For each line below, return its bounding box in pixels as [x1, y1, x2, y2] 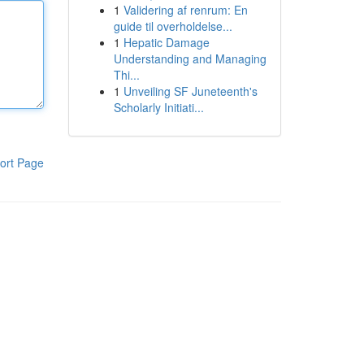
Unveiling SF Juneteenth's [123, 83, 258, 99]
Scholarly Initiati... [113, 99, 204, 115]
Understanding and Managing [113, 50, 266, 67]
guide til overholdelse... [113, 18, 232, 34]
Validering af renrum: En [123, 2, 248, 18]
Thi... [113, 67, 140, 83]
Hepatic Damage [123, 34, 210, 50]
